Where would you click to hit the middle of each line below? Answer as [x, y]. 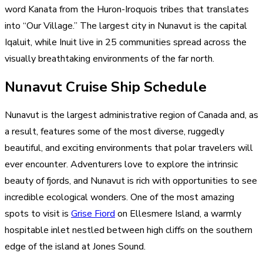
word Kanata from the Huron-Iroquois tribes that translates [127, 9]
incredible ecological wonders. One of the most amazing [119, 197]
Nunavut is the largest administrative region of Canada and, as [131, 115]
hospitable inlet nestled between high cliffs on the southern [129, 230]
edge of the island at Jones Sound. [75, 246]
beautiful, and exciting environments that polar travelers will [129, 148]
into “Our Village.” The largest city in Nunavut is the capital [126, 26]
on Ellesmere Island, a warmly [178, 213]
